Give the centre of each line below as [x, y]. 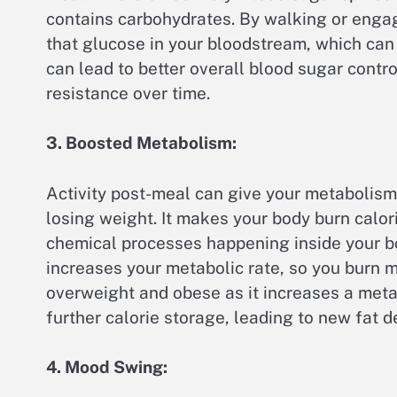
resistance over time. [128, 93]
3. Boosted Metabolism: [141, 143]
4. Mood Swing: [107, 367]
